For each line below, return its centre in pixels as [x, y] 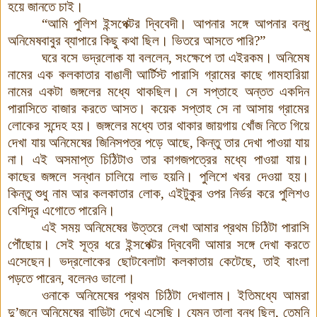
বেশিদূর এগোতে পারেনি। [62, 210]
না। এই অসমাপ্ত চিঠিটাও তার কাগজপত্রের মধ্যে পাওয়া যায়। [158, 159]
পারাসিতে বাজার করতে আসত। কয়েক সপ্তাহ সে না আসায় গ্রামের [158, 108]
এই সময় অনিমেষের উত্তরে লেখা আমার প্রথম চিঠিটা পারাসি [175, 227]
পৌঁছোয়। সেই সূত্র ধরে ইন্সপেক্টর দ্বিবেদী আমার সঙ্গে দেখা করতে [158, 244]
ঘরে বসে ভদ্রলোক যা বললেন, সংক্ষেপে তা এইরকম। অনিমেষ [175, 57]
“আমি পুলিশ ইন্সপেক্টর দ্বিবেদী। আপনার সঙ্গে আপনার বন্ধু [175, 23]
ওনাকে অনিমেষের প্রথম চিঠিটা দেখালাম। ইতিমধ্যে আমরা [175, 295]
